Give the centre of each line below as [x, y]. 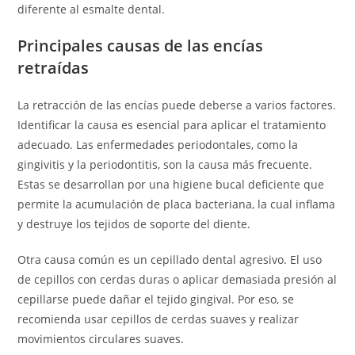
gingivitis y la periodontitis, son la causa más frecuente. [165, 164]
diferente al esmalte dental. [92, 9]
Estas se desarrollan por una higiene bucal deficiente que [171, 184]
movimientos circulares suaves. [101, 339]
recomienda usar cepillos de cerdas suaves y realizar [158, 319]
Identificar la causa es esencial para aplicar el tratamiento [172, 125]
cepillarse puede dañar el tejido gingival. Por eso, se [156, 299]
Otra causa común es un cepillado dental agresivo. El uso [170, 260]
